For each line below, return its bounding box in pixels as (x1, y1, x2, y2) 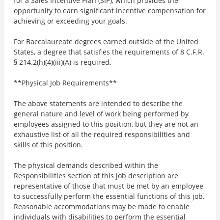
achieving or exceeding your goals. (14, 16, 127, 26)
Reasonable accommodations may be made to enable (14, 202, 190, 211)
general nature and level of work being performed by (14, 109, 189, 118)
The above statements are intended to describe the (14, 99, 183, 108)
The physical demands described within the (14, 161, 158, 170)
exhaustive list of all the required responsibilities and (14, 130, 190, 139)
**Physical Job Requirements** (14, 78, 117, 87)
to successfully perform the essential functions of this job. (14, 192, 205, 201)
